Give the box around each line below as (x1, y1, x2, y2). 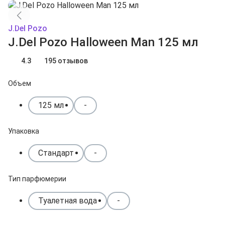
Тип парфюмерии (8, 175, 66, 183)
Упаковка (8, 127, 39, 135)
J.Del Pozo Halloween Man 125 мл (8, 35, 198, 49)
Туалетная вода (38, 196, 97, 205)
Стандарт (38, 148, 74, 158)
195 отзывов (44, 56, 88, 65)
